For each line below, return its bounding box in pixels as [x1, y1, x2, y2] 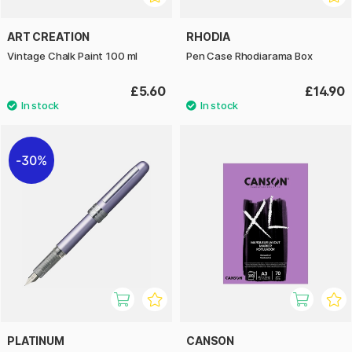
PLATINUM [7, 333, 64, 347]
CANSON [186, 333, 235, 347]
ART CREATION [7, 30, 90, 44]
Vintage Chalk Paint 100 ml [7, 49, 138, 63]
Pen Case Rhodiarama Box [186, 49, 313, 63]
